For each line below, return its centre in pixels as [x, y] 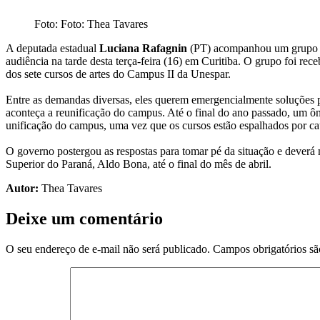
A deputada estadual [52, 48]
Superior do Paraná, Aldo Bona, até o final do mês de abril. [139, 164]
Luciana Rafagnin [143, 48]
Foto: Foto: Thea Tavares [91, 24]
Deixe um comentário [84, 218]
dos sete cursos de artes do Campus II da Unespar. [118, 74]
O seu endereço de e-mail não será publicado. [108, 249]
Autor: [22, 188]
